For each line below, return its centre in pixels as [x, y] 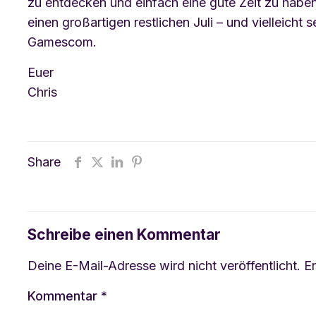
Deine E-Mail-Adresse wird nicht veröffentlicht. [164, 265]
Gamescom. [62, 42]
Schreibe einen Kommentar [124, 234]
